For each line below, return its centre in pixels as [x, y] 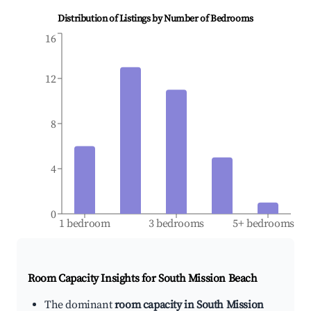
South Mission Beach [208, 279]
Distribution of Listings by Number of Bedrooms [155, 19]
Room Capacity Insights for [93, 279]
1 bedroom [85, 224]
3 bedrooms [176, 224]
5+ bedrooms [264, 224]
